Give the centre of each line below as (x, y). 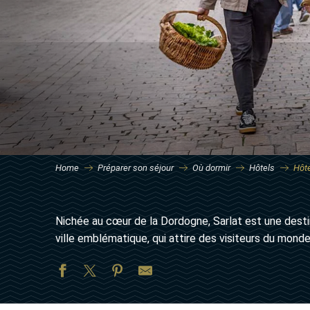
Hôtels (262, 167)
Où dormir (211, 167)
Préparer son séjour (135, 167)
